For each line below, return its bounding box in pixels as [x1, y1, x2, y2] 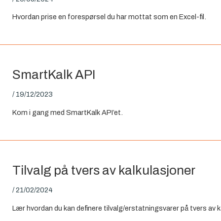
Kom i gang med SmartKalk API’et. [12, 108, 123, 116]
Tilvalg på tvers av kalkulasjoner [12, 163, 196, 178]
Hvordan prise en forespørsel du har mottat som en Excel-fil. [12, 13, 207, 21]
